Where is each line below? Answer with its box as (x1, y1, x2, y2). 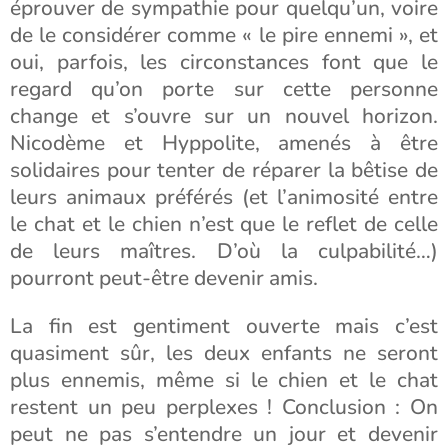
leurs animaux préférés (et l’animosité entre (10, 183, 438, 211)
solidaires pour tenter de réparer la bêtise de (10, 156, 438, 184)
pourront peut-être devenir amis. (10, 264, 318, 292)
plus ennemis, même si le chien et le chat (10, 366, 438, 394)
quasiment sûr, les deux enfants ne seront (10, 339, 438, 367)
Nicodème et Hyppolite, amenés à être (10, 129, 438, 157)
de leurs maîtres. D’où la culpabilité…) (10, 237, 438, 265)
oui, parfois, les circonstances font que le (10, 48, 438, 76)
